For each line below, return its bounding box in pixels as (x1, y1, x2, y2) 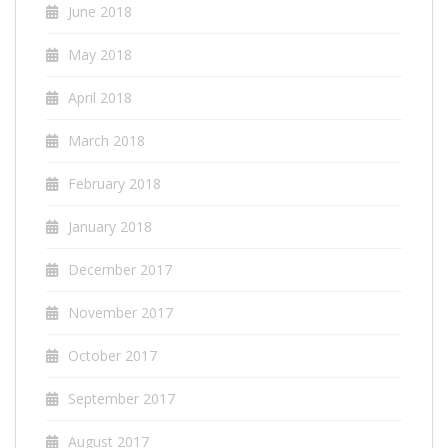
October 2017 (68, 345, 157, 365)
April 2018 (68, 87, 132, 107)
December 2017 (68, 259, 172, 279)
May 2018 (68, 44, 132, 64)
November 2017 (68, 302, 173, 322)
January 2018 (68, 216, 152, 236)
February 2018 (68, 173, 161, 193)
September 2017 (68, 388, 175, 408)
